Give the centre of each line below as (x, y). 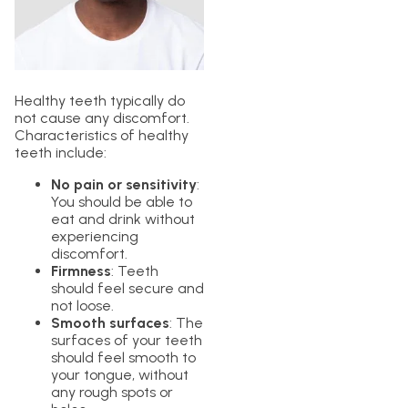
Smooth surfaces (110, 323)
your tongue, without (120, 375)
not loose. (82, 306)
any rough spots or (112, 393)
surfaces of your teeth (127, 341)
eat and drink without (123, 219)
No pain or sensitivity (124, 185)
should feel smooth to (123, 358)
